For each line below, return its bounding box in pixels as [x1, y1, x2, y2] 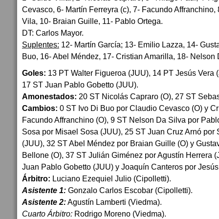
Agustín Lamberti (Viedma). [66, 197, 162, 206]
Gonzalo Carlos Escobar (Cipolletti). [66, 186, 193, 195]
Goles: [22, 68, 46, 77]
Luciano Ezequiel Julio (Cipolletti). [50, 174, 171, 183]
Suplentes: [22, 40, 59, 49]
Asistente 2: [22, 197, 66, 206]
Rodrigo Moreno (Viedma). [72, 209, 166, 218]
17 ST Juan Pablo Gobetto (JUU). [22, 80, 138, 89]
